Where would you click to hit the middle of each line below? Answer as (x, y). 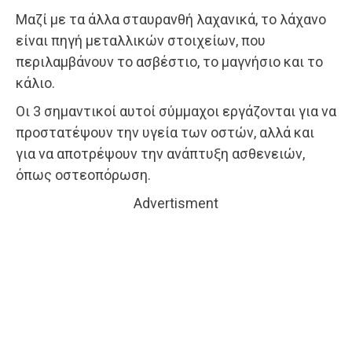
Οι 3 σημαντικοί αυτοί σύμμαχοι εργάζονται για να (176, 111)
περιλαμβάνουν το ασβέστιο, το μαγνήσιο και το (169, 61)
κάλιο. (35, 82)
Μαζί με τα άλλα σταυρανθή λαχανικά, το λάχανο (171, 19)
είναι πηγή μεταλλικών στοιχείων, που (141, 40)
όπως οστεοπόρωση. (83, 174)
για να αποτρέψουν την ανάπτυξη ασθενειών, (160, 153)
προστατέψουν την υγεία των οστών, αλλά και (165, 132)
